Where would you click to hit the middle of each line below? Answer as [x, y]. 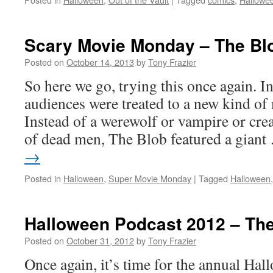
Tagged [213, 178]
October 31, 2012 [100, 240]
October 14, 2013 [100, 62]
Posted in [43, 178]
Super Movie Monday [150, 178]
